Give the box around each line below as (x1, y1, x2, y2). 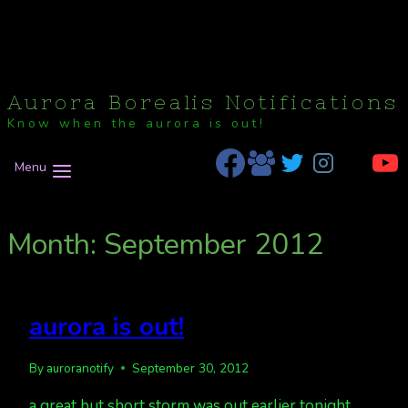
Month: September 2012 (7, 224, 323, 264)
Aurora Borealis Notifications (7, 91, 399, 114)
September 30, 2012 (132, 359, 250, 377)
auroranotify (46, 359, 115, 377)
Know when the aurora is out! (7, 115, 266, 133)
